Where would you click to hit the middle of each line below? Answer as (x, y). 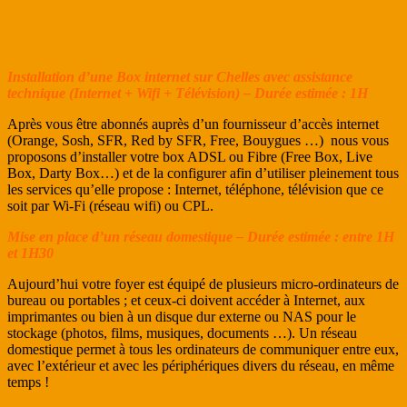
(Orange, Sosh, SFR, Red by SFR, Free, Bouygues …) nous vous (198, 140)
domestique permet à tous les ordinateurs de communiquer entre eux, (203, 349)
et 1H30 (30, 253)
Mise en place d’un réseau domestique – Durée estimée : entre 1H (201, 236)
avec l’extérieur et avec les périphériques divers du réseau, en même (201, 365)
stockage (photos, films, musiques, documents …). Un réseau (182, 333)
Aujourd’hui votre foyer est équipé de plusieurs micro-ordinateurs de (203, 283)
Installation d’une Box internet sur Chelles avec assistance (180, 76)
